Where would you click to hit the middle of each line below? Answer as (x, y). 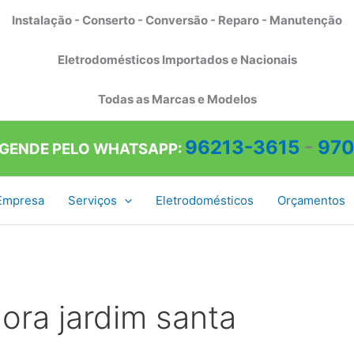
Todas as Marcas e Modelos (177, 100)
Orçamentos (311, 200)
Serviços (92, 200)
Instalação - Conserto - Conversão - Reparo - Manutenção (177, 20)
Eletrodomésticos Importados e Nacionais (177, 60)
